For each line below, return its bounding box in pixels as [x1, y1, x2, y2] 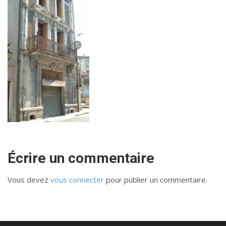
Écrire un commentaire [8, 149, 154, 166]
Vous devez [8, 174, 50, 185]
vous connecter [50, 174, 104, 185]
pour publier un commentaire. [104, 174, 207, 185]
